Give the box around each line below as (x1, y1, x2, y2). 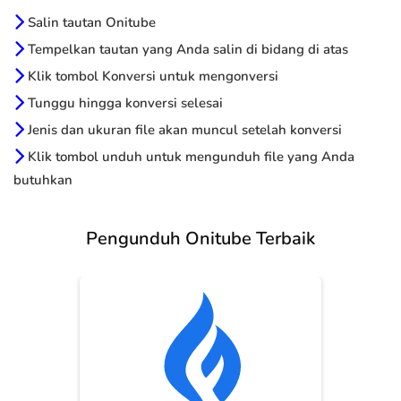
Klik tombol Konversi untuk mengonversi (24, 67, 278, 86)
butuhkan (13, 171, 73, 190)
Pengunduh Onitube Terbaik (86, 226, 315, 252)
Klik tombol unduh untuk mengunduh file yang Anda (24, 148, 354, 166)
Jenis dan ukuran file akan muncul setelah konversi (24, 121, 342, 140)
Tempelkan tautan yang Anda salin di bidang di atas (24, 40, 348, 59)
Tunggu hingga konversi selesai (24, 94, 223, 113)
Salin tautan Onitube (24, 13, 156, 32)
